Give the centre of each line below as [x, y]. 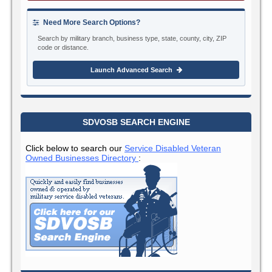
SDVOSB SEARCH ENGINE [136, 122]
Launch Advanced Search [132, 70]
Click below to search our [75, 148]
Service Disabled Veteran [173, 148]
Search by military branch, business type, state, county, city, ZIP [132, 38]
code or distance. [63, 47]
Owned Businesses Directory [82, 158]
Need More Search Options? [91, 22]
